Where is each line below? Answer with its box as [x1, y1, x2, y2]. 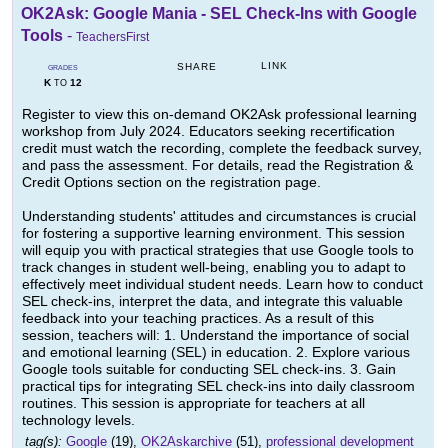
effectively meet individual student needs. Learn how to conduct [22, 276, 423, 293]
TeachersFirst [76, 30, 149, 45]
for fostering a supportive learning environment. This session [22, 225, 405, 242]
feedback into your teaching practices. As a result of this [22, 310, 374, 327]
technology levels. [22, 412, 135, 429]
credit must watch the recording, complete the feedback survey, [22, 140, 422, 157]
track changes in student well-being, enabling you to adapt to [22, 259, 406, 276]
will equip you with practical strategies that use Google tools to [22, 242, 414, 259]
